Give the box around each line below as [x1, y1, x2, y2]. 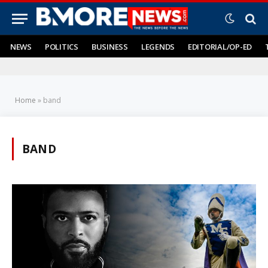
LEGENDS [141, 41, 175, 52]
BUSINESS [91, 41, 128, 52]
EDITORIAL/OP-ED [188, 41, 252, 52]
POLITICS [44, 41, 78, 52]
